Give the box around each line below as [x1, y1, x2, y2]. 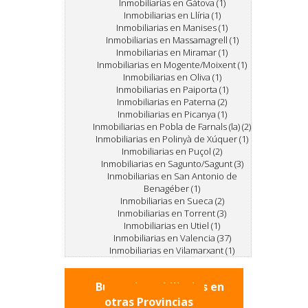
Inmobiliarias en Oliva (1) [122, 71, 221, 83]
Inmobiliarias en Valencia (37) [113, 232, 231, 244]
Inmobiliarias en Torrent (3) [118, 207, 226, 219]
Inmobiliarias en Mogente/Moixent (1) [97, 58, 247, 71]
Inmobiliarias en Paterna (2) [117, 96, 227, 108]
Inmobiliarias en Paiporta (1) [115, 83, 228, 96]
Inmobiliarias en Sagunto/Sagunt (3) [100, 157, 243, 170]
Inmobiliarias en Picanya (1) [117, 108, 227, 120]
